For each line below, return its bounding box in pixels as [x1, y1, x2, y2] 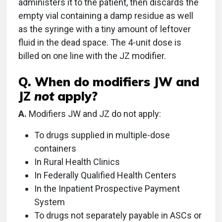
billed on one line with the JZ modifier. [18, 51, 166, 61]
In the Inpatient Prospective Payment [34, 183, 180, 194]
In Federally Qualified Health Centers [34, 170, 176, 180]
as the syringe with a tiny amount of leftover [18, 24, 191, 34]
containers [34, 143, 76, 154]
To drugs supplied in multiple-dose [34, 130, 170, 140]
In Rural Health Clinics [34, 157, 120, 167]
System [34, 197, 65, 207]
